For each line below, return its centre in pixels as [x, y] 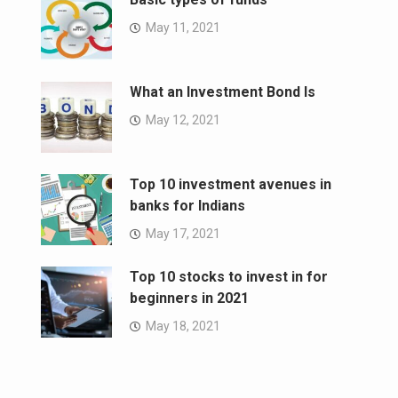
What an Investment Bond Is [223, 92]
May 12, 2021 [183, 120]
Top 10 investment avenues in [231, 185]
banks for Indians [187, 206]
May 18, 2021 [183, 326]
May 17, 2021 [183, 234]
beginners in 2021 [189, 298]
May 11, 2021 [183, 28]
